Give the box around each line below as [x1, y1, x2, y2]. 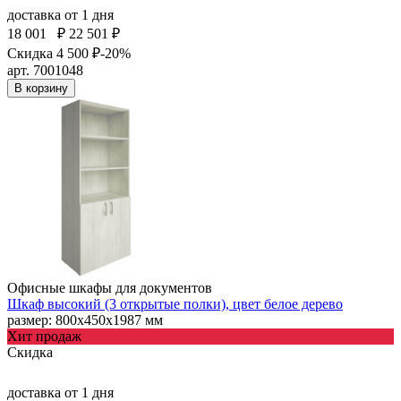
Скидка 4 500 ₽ [7, 45, 100, 61]
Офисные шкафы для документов [7, 279, 212, 295]
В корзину [14, 81, 68, 95]
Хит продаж [7, 328, 81, 344]
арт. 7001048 [7, 62, 83, 78]
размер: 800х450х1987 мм [7, 311, 163, 328]
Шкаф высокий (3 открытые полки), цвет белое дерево [7, 295, 343, 311]
